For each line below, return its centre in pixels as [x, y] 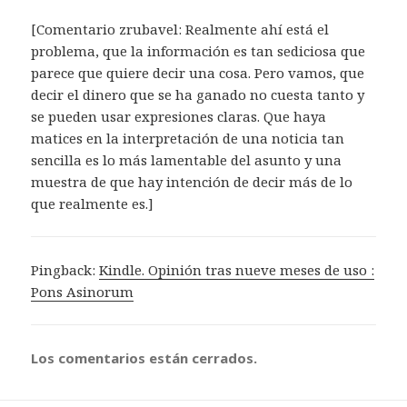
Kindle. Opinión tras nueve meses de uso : [237, 269]
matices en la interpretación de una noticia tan [188, 138]
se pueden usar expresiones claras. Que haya [179, 116]
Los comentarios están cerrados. [144, 357]
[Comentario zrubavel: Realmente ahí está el [180, 29]
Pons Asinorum [83, 291]
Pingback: [65, 269]
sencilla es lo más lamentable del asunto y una [187, 159]
